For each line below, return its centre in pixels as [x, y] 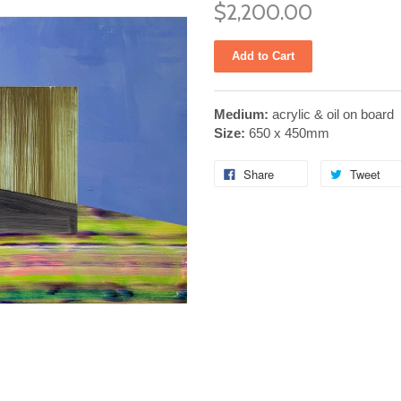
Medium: [241, 114]
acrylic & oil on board [331, 114]
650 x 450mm [287, 133]
